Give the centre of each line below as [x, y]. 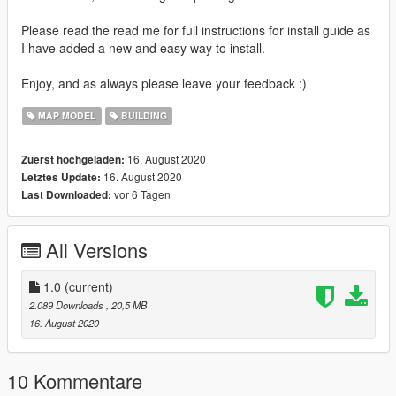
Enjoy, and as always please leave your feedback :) [164, 84]
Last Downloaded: [66, 195]
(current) [89, 287]
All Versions [97, 250]
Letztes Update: [61, 178]
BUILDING [142, 116]
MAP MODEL [66, 116]
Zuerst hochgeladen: [73, 160]
